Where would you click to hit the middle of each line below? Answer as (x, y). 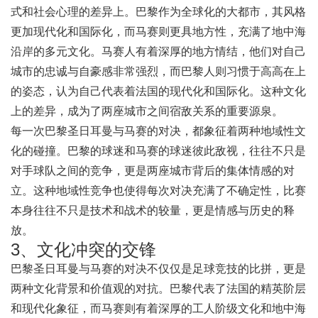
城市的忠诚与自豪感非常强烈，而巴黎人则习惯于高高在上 (158, 71)
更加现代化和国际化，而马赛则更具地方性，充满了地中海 (158, 31)
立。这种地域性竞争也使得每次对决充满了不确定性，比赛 (158, 190)
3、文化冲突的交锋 (83, 249)
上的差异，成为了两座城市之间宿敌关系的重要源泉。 (147, 111)
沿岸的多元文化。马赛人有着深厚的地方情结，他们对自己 (158, 51)
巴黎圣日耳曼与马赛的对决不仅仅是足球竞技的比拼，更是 (158, 268)
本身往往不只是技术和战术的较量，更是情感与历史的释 (153, 210)
